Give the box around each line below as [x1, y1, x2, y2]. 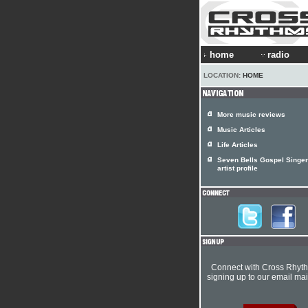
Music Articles [217, 126, 265, 133]
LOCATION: [203, 71, 243, 79]
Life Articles [217, 141, 258, 148]
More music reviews [217, 111, 285, 118]
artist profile [217, 164, 258, 174]
